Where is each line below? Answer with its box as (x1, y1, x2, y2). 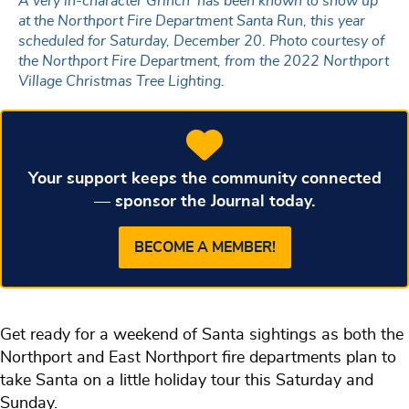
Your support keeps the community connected (27, 169, 382, 187)
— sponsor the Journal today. (94, 192, 315, 210)
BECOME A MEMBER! (133, 239, 276, 255)
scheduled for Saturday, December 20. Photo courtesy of (18, 33, 384, 48)
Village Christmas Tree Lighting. (18, 73, 225, 89)
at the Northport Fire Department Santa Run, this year (18, 13, 365, 28)
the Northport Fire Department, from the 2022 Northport (18, 53, 389, 68)
